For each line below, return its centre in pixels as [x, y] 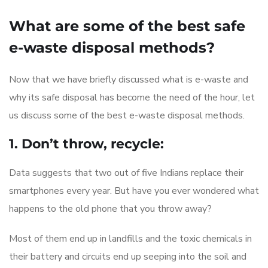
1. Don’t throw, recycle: [88, 144]
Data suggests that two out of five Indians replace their [126, 173]
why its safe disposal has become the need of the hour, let [132, 97]
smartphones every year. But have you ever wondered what [134, 191]
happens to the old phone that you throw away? [112, 208]
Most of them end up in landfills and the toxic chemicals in [130, 238]
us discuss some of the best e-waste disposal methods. [129, 115]
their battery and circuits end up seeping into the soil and [128, 256]
